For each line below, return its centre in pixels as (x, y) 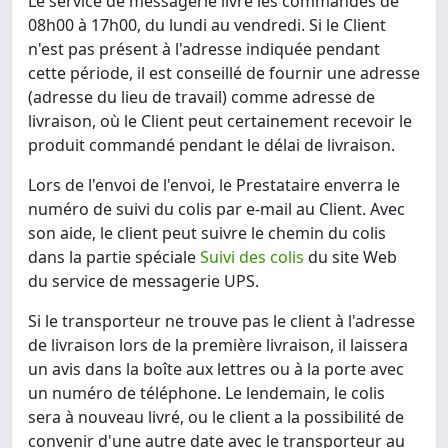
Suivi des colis (252, 257)
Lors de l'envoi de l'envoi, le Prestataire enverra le (214, 185)
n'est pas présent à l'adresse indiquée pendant (204, 49)
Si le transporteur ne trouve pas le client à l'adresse (221, 321)
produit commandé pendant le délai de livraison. (211, 145)
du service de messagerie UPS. (143, 281)
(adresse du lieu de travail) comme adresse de (201, 97)
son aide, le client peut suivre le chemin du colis (207, 233)
